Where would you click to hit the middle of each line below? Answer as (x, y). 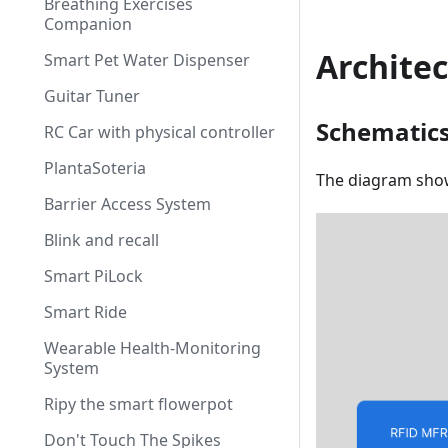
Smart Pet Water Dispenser (147, 60)
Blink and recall (101, 240)
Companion (88, 24)
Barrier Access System (127, 204)
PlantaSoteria (95, 168)
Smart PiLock (93, 276)
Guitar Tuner (92, 96)
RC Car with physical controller (159, 132)
